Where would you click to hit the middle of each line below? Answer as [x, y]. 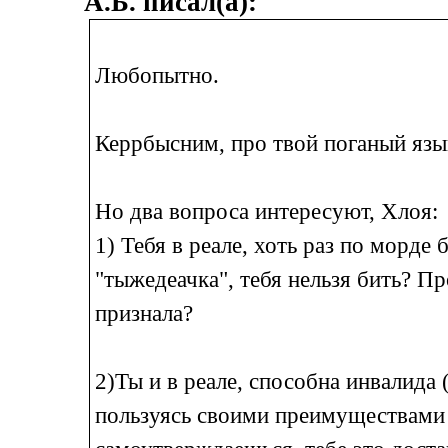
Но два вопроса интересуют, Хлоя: [266, 211]
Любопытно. [156, 75]
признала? [143, 313]
